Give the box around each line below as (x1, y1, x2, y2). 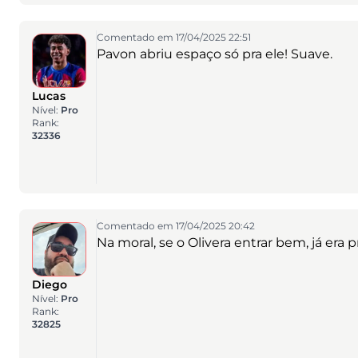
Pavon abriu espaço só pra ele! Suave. (96, 46, 332, 62)
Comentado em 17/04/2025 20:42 (96, 220, 255, 232)
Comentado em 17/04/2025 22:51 (96, 31, 251, 43)
